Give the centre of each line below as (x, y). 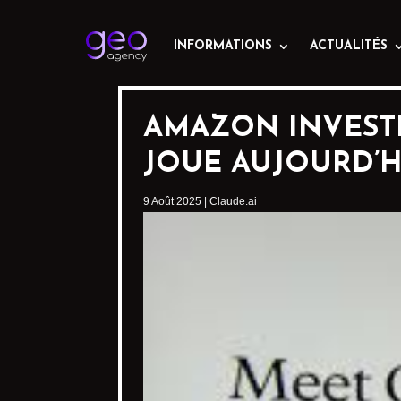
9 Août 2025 (172, 201)
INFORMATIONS (223, 46)
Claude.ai (233, 201)
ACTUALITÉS (349, 46)
